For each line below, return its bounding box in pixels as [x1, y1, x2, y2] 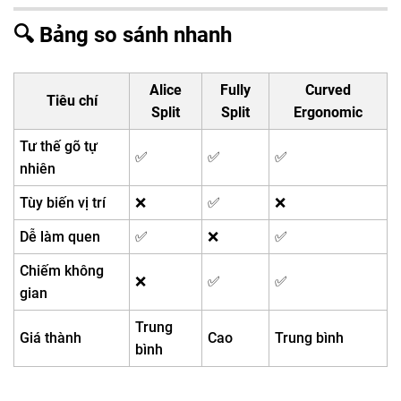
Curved [305, 81, 351, 98]
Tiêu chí [46, 91, 98, 109]
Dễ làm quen [20, 227, 101, 245]
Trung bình [275, 328, 345, 346]
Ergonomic [294, 103, 363, 121]
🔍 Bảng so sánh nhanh [13, 21, 232, 47]
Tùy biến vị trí [20, 193, 107, 211]
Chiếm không [20, 261, 105, 279]
